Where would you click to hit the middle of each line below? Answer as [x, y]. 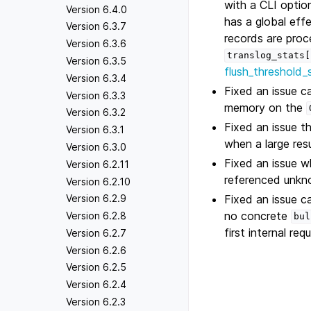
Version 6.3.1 [95, 130]
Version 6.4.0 [96, 9]
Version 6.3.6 [96, 44]
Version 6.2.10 [98, 181]
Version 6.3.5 [96, 60]
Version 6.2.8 [96, 216]
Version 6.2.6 [96, 250]
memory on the [266, 107]
